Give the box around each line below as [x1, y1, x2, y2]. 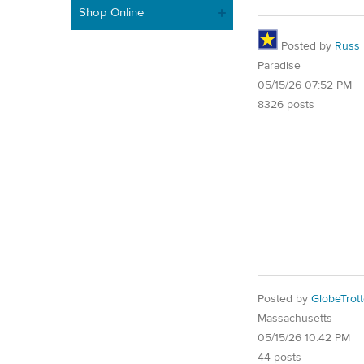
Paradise [258, 58, 301, 73]
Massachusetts [258, 310, 332, 326]
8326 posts [258, 97, 314, 112]
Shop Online [79, 4, 144, 20]
